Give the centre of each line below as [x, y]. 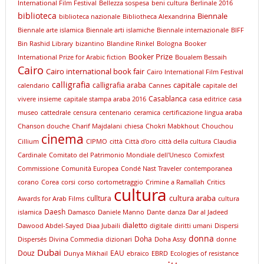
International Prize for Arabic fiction [72, 57]
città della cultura [184, 142]
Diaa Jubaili [103, 226]
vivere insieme [39, 99]
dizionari [118, 240]
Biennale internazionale [192, 30]
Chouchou [217, 126]
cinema [62, 139]
